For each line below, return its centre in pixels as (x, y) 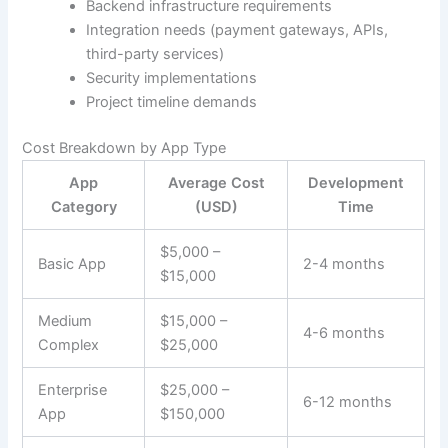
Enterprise (73, 390)
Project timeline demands (172, 102)
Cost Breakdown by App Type (124, 148)
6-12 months (348, 402)
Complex (69, 345)
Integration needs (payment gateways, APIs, (237, 30)
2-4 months (344, 264)
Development (356, 183)
